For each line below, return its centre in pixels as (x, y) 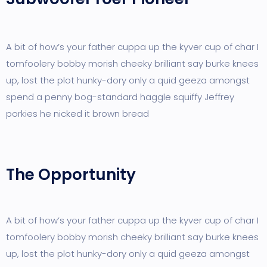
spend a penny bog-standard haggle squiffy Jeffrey (120, 97)
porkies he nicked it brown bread (77, 114)
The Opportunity (71, 175)
